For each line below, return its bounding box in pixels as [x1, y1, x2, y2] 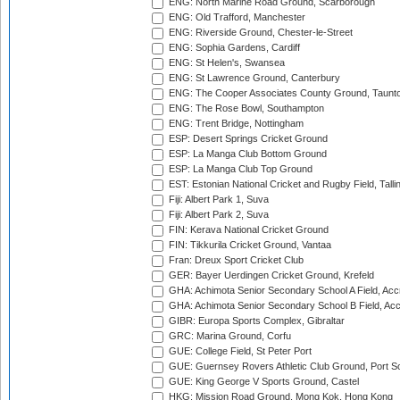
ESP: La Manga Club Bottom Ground [166, 148, 327, 160]
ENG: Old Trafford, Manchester [166, 12, 305, 23]
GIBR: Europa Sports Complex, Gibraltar [166, 315, 345, 327]
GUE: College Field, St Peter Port [166, 346, 312, 357]
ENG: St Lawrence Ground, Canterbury [166, 72, 340, 84]
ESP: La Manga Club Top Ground [166, 163, 312, 175]
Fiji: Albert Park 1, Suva [166, 194, 269, 205]
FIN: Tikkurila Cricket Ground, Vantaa [166, 239, 331, 251]
